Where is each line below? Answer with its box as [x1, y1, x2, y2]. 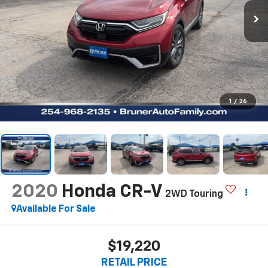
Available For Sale [16, 204, 96, 214]
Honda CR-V [61, 182, 162, 201]
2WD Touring [165, 189, 223, 199]
